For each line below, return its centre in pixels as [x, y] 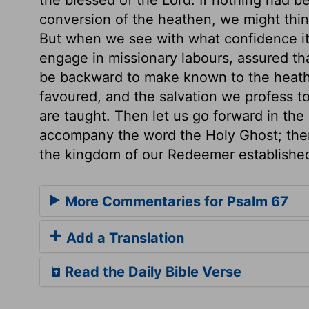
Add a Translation [123, 238]
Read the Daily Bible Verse [151, 271]
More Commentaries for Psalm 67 [175, 201]
